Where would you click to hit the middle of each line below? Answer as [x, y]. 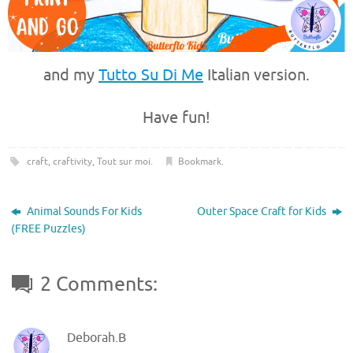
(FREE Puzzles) [49, 229]
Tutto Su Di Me [151, 76]
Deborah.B [97, 338]
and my [71, 76]
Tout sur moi [123, 162]
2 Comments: [99, 285]
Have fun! [176, 118]
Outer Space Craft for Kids [262, 212]
